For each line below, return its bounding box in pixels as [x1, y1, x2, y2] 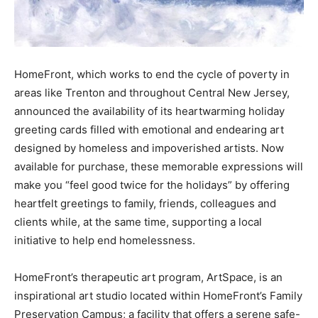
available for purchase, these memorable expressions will [14, 159, 303, 173]
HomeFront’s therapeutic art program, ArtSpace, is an [14, 270, 283, 284]
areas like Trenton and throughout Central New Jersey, [14, 85, 290, 99]
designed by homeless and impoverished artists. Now [14, 141, 284, 155]
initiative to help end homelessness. [14, 233, 195, 247]
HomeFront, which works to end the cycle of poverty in [14, 67, 290, 81]
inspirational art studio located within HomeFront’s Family [14, 288, 302, 302]
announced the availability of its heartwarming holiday [14, 104, 285, 118]
